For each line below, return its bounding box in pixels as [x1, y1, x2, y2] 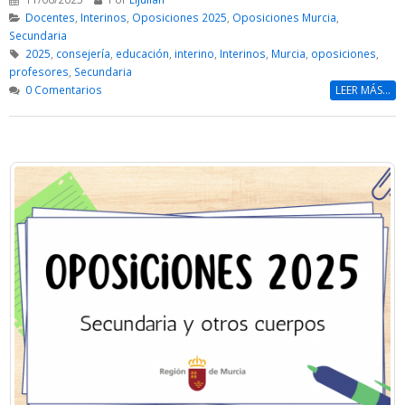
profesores [9, 64, 69, 80]
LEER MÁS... [335, 82, 391, 99]
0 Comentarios [24, 82, 102, 98]
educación [115, 46, 169, 61]
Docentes [24, 10, 75, 25]
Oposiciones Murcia [231, 10, 336, 25]
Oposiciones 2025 [131, 10, 227, 25]
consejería [55, 46, 110, 61]
